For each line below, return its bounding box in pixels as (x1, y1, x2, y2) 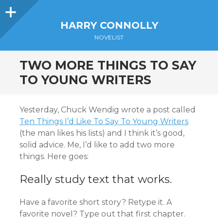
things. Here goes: (19, 152, 89, 161)
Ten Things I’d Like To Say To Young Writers (19, 117, 188, 126)
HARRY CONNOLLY (60, 19, 158, 31)
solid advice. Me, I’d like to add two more (19, 140, 175, 149)
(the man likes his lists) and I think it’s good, (19, 128, 184, 138)
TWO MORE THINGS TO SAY (19, 58, 196, 73)
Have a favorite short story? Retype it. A (19, 198, 172, 207)
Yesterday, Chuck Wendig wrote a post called (19, 105, 196, 114)
